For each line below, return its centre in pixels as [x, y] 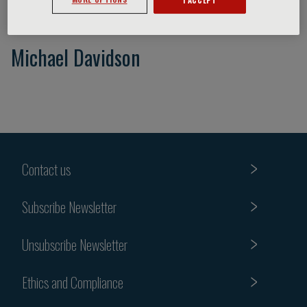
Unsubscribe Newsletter [75, 244]
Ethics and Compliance [73, 282]
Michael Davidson [76, 57]
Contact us [46, 169]
